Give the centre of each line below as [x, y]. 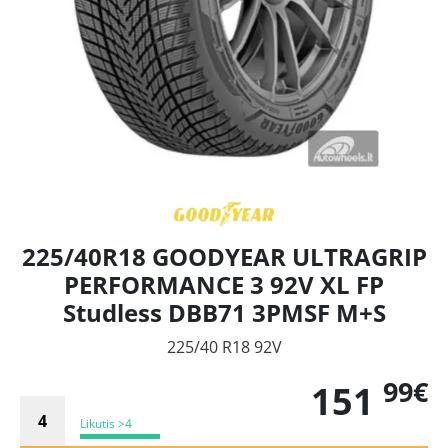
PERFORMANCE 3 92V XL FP [224, 285]
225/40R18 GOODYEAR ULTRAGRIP [224, 257]
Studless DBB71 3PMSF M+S [224, 313]
